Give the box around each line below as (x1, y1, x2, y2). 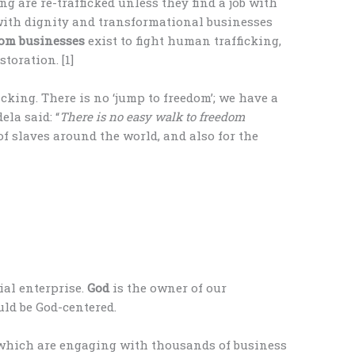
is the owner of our (109, 280, 227, 296)
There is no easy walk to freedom (59, 109, 246, 125)
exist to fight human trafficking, (85, 32, 282, 49)
